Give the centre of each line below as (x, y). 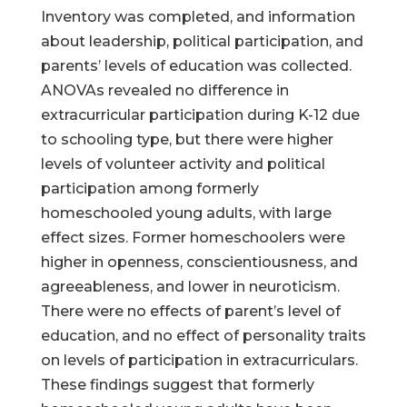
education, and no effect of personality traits (203, 336)
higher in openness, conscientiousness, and (199, 262)
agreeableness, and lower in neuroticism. (190, 287)
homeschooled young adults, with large (186, 213)
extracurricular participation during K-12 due (200, 115)
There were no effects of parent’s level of (190, 311)
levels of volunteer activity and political (183, 164)
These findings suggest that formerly (177, 385)
